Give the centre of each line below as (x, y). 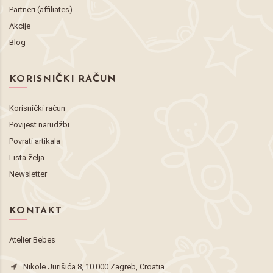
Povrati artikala (35, 141)
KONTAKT (36, 211)
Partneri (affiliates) (41, 9)
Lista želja (27, 157)
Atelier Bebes (32, 239)
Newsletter (28, 174)
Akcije (20, 26)
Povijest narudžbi (39, 124)
